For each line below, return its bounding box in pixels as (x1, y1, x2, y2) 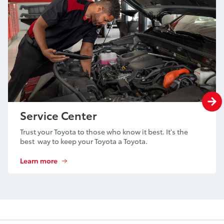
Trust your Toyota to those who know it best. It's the (20, 126, 188, 136)
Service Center (20, 106, 97, 122)
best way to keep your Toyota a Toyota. (20, 135, 147, 146)
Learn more (20, 155, 57, 165)
